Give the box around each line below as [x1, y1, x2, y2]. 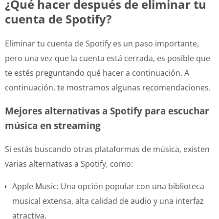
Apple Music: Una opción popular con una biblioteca [12, 180, 204, 192]
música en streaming [5, 119, 101, 131]
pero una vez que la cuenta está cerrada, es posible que [5, 52, 210, 64]
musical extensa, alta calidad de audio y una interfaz [12, 195, 204, 206]
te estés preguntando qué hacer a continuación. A [5, 67, 189, 78]
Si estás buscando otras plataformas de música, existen [5, 143, 210, 154]
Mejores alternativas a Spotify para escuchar [5, 104, 209, 117]
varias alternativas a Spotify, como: [5, 158, 133, 169]
